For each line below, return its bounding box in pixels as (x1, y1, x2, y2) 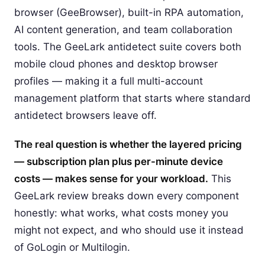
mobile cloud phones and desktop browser (14, 58, 218, 70)
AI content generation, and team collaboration (14, 24, 232, 35)
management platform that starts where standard (14, 92, 251, 104)
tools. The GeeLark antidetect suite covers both (14, 41, 241, 53)
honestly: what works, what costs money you (14, 207, 228, 219)
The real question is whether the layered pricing (14, 138, 242, 150)
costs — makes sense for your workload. (14, 173, 208, 185)
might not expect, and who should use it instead (14, 224, 244, 236)
